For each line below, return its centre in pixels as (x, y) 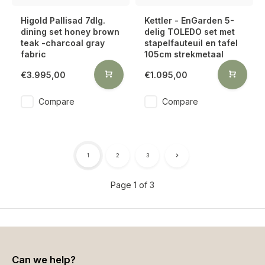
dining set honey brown (70, 32)
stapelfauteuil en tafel (191, 43)
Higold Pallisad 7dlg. (63, 20)
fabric (33, 54)
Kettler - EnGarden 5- (189, 20)
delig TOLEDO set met (190, 32)
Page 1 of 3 (132, 185)
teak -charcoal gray (63, 43)
